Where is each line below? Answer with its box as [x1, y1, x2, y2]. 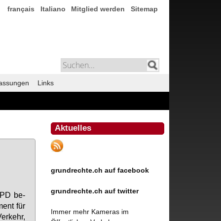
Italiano [40, 5, 66, 13]
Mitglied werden [71, 5, 125, 13]
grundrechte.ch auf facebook [51, 166, 149, 174]
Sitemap [131, 5, 158, 13]
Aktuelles [55, 123, 92, 133]
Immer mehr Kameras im [51, 207, 129, 216]
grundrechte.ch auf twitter [51, 186, 139, 195]
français [7, 5, 35, 13]
